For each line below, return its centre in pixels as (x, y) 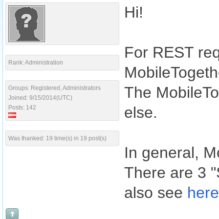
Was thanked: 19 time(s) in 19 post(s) (57, 138)
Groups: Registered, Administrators (55, 88)
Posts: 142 (22, 108)
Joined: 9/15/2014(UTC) (40, 98)
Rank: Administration (36, 63)
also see (156, 193)
